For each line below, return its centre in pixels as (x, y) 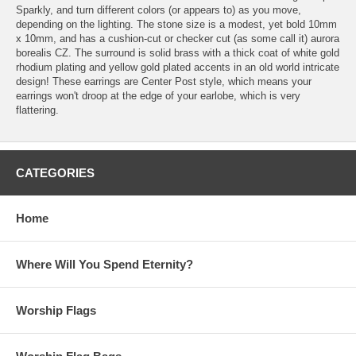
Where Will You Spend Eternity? (104, 264)
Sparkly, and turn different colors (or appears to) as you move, (159, 10)
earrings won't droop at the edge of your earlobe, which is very (158, 95)
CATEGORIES (55, 172)
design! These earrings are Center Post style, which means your (164, 81)
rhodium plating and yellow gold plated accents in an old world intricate (178, 67)
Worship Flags (56, 310)
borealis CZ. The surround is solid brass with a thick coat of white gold (178, 52)
